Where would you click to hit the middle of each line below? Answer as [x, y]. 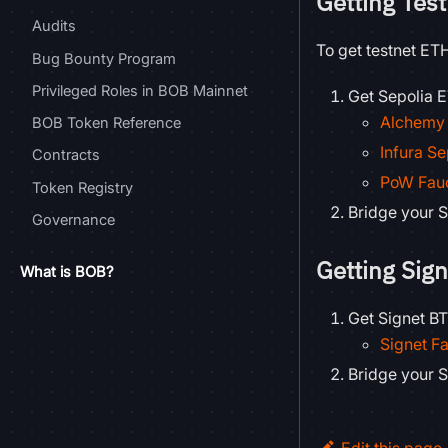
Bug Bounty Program [104, 58]
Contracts [66, 155]
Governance [73, 219]
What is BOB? [67, 272]
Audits [54, 26]
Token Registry [82, 187]
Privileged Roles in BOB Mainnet [140, 90]
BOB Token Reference [106, 123]
